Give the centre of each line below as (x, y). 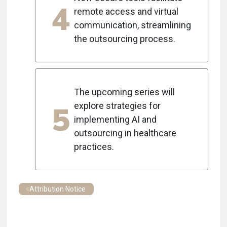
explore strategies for (117, 106)
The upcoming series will (124, 92)
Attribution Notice (58, 189)
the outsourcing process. (125, 39)
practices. (94, 147)
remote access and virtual (126, 11)
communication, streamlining (133, 25)
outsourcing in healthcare (125, 133)
